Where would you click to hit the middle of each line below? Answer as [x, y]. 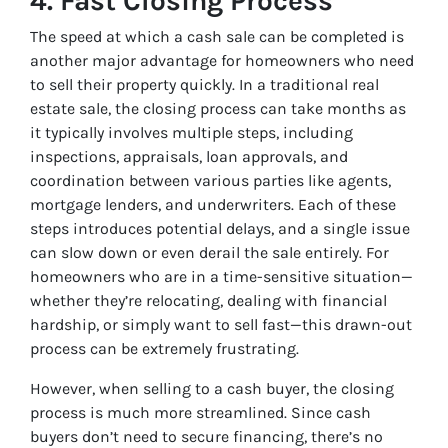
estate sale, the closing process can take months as [218, 109]
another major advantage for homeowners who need [222, 61]
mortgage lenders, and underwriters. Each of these [213, 205]
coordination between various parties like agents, [210, 181]
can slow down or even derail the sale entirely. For [209, 253]
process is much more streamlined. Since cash [200, 413]
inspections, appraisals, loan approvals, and [189, 157]
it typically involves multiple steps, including [191, 133]
